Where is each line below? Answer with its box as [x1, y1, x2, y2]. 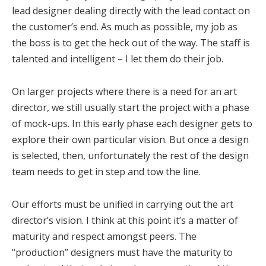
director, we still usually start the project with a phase [12, 101, 249, 115]
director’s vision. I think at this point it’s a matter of [12, 214, 238, 227]
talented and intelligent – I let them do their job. [12, 52, 223, 66]
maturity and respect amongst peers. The [12, 230, 197, 243]
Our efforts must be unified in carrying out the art [12, 198, 233, 211]
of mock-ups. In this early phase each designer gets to [12, 117, 252, 131]
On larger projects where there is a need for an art [12, 85, 237, 99]
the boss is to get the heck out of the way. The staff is [12, 36, 250, 50]
